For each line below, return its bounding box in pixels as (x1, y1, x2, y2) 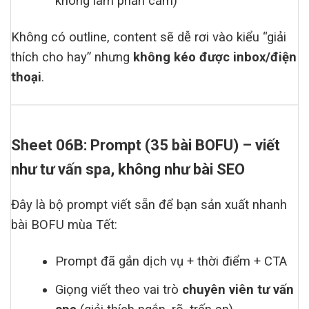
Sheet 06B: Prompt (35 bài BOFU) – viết (11, 137, 280, 154)
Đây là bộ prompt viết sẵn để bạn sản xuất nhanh (11, 197, 287, 213)
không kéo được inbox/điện (133, 49, 297, 65)
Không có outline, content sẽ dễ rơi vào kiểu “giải (11, 29, 286, 45)
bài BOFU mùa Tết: (11, 217, 117, 233)
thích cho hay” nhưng (11, 49, 133, 65)
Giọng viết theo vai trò (55, 282, 183, 298)
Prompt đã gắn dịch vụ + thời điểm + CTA (55, 254, 288, 270)
